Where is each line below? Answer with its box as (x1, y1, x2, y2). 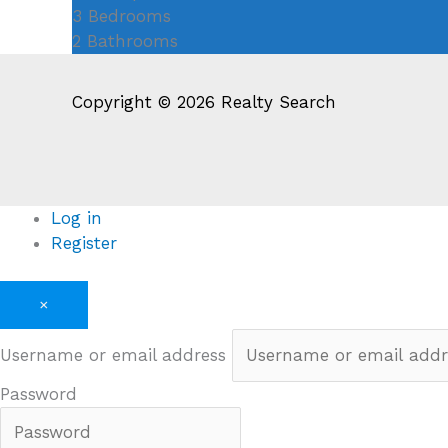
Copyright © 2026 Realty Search (72, 91, 336, 112)
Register (51, 232, 117, 253)
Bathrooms (87, 31, 178, 52)
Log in (51, 207, 102, 228)
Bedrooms (88, 6, 171, 27)
